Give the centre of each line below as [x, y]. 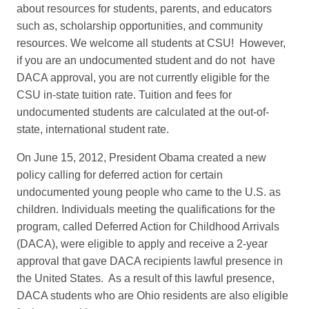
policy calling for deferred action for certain [120, 175]
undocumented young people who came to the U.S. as [149, 192]
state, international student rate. [93, 129]
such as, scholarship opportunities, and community [140, 26]
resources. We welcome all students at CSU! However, [151, 43]
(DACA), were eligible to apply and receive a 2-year [142, 244]
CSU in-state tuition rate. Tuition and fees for [124, 95]
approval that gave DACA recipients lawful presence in [150, 261]
